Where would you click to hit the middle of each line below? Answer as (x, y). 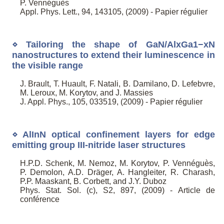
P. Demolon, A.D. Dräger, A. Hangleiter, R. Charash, (117, 172)
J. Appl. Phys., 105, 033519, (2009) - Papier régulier (111, 102)
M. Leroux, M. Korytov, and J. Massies (86, 93)
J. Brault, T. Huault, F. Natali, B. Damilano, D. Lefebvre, (117, 84)
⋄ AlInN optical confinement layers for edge (113, 134)
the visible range (47, 65)
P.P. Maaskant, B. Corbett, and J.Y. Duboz (93, 181)
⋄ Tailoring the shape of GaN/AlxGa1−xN (113, 44)
